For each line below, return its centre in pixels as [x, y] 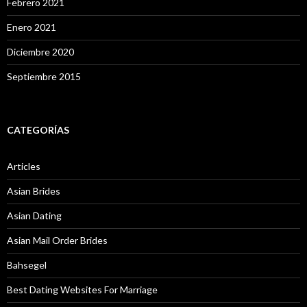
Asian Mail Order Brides [57, 240]
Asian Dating [34, 215]
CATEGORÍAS [38, 130]
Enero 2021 [32, 27]
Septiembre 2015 [44, 76]
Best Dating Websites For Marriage [82, 289]
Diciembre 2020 [40, 51]
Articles [24, 166]
